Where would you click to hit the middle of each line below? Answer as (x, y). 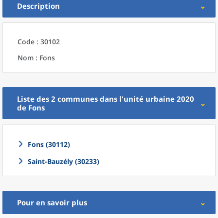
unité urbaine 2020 (159, 99)
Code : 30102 (39, 42)
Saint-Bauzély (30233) (64, 161)
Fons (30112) (49, 144)
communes (78, 99)
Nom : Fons (36, 58)
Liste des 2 (37, 99)
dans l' (112, 99)
